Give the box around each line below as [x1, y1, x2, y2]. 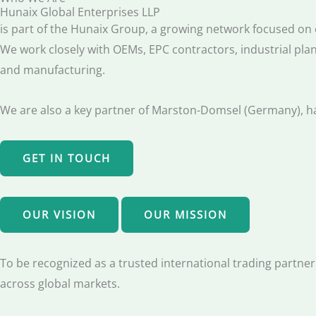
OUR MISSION [144, 207, 227, 222]
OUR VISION [23, 207, 96, 222]
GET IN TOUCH [23, 151, 111, 166]
